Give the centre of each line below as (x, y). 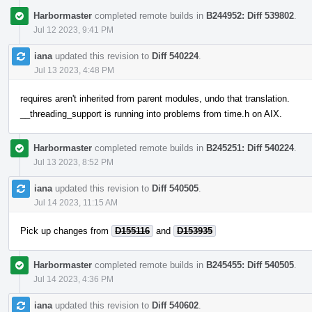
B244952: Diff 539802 (250, 15)
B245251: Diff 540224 (250, 148)
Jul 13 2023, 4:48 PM (74, 70)
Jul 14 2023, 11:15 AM (76, 202)
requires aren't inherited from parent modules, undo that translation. (155, 98)
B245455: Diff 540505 (250, 265)
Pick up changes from (66, 231)
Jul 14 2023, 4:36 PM (73, 279)
